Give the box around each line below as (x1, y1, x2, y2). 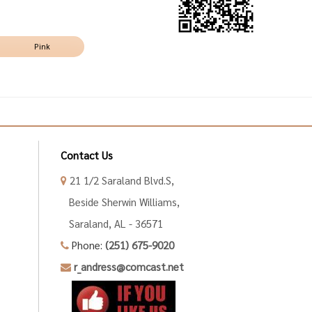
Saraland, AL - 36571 (61, 216, 163, 230)
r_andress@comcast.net (74, 259, 184, 273)
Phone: (69, 237, 105, 251)
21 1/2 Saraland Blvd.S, (67, 173, 174, 187)
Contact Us (61, 148, 113, 162)
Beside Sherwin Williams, (61, 194, 180, 208)
